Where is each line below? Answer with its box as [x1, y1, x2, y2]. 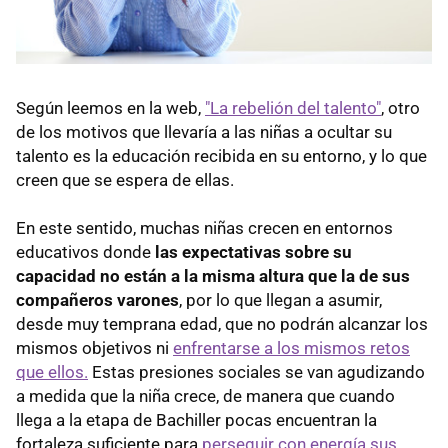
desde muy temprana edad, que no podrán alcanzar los [16, 314, 428, 335]
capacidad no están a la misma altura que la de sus [16, 266, 410, 287]
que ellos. [16, 362, 88, 383]
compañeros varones [16, 290, 179, 311]
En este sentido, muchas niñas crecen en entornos [16, 218, 393, 239]
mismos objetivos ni [16, 338, 173, 359]
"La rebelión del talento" [205, 98, 381, 119]
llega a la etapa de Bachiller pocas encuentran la [16, 410, 377, 431]
